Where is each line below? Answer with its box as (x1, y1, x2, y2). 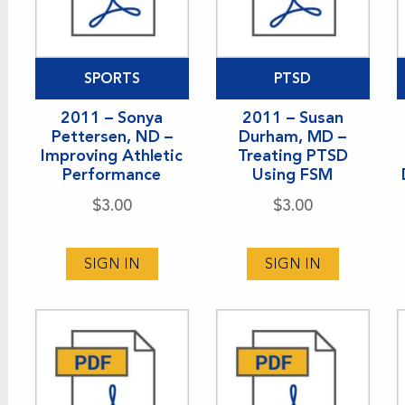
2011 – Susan (241, 107, 344, 127)
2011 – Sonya (61, 107, 164, 127)
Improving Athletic (41, 145, 184, 165)
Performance (62, 164, 162, 184)
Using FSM (252, 164, 334, 184)
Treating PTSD (237, 145, 348, 165)
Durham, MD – (239, 126, 347, 146)
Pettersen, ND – (51, 126, 173, 146)
